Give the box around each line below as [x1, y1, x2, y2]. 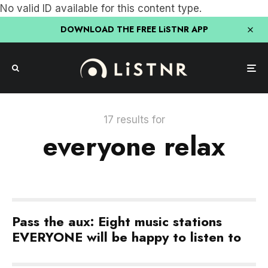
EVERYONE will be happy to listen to [12, 227, 241, 246]
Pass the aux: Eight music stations [12, 212, 222, 231]
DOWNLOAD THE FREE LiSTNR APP [60, 23, 208, 35]
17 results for [103, 114, 165, 126]
